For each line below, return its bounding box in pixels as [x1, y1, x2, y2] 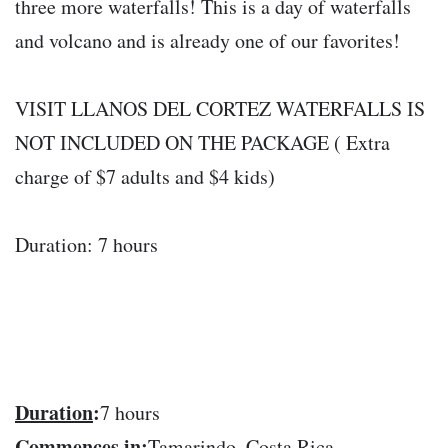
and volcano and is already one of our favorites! [15, 27, 400, 55]
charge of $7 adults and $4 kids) [15, 163, 275, 191]
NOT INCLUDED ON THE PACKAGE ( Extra [15, 129, 390, 157]
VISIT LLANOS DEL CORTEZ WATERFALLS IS [15, 95, 425, 123]
